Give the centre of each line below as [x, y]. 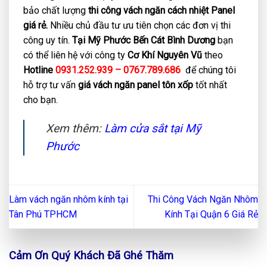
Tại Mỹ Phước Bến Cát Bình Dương [144, 40]
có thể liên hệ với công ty [75, 55]
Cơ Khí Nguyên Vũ [165, 55]
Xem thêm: [75, 128]
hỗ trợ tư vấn [51, 85]
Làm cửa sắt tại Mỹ [153, 128]
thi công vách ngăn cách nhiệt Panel [162, 10]
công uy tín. [48, 40]
